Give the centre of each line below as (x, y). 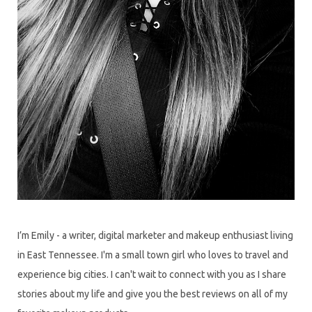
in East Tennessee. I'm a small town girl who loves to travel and (153, 255)
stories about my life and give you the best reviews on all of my (153, 294)
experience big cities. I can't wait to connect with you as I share (152, 274)
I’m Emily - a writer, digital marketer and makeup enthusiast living (155, 235)
